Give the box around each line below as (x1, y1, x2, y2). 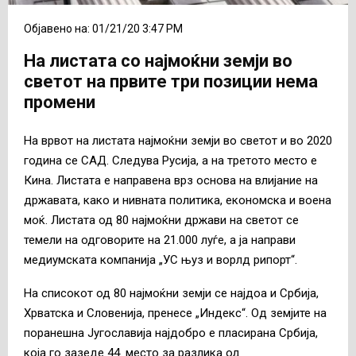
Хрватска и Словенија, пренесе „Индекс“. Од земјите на (24, 305, 327, 320)
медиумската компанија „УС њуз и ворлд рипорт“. (24, 252, 297, 267)
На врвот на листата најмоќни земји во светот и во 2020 (24, 133, 332, 148)
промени (24, 92, 95, 113)
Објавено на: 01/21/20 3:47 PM (24, 22, 183, 36)
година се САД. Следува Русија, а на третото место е (24, 153, 317, 168)
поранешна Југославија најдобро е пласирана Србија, (24, 325, 318, 340)
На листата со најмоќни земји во (24, 51, 292, 72)
